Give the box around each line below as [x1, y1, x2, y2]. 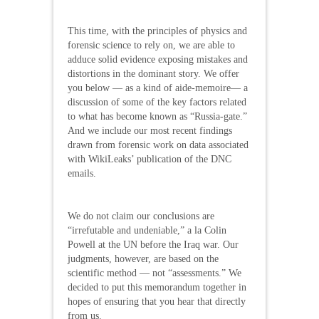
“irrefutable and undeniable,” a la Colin [68, 224, 226, 236]
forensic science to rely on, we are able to [68, 39, 235, 51]
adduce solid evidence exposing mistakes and [68, 53, 248, 65]
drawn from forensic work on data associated [68, 139, 249, 150]
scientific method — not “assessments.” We [68, 267, 241, 278]
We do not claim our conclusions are [68, 210, 214, 221]
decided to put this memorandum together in [68, 281, 246, 293]
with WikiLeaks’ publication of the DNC [68, 153, 231, 164]
